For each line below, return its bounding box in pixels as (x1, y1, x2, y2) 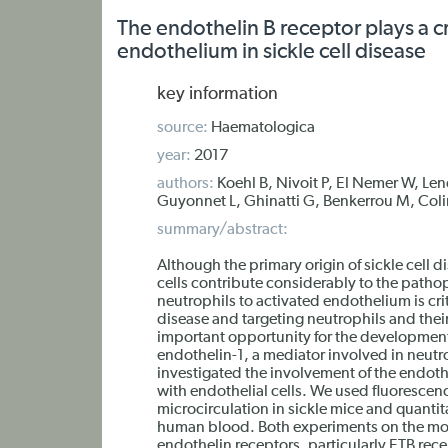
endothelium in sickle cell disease (117, 41, 426, 63)
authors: (157, 176, 214, 192)
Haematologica (208, 120, 315, 136)
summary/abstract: (157, 222, 288, 238)
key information (157, 85, 278, 103)
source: (157, 120, 208, 136)
